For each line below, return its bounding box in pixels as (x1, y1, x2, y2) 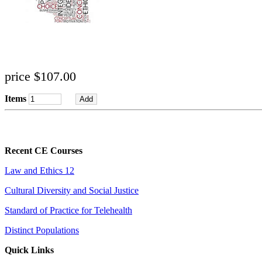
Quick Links (5, 244, 54, 255)
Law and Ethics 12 (5, 165, 74, 175)
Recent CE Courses (5, 145, 82, 156)
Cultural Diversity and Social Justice (5, 185, 139, 195)
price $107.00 (5, 68, 76, 84)
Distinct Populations (5, 225, 79, 235)
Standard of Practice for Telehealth (5, 205, 132, 215)
